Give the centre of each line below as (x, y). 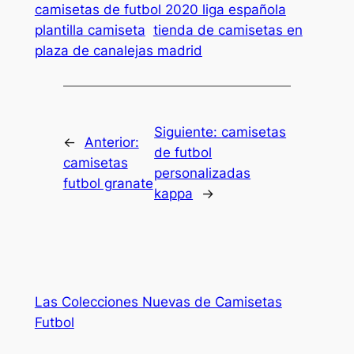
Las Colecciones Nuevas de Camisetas (158, 302)
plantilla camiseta (90, 30)
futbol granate (108, 184)
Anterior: (111, 143)
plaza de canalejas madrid (118, 50)
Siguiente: (188, 132)
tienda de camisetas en (228, 30)
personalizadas (203, 173)
